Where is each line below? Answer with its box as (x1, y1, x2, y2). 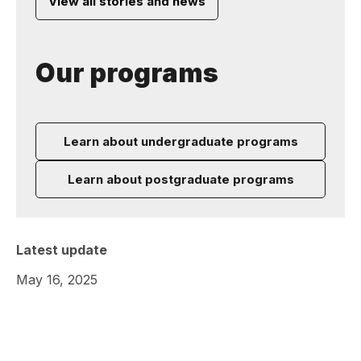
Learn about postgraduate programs (67, 171, 294, 187)
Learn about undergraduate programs (63, 133, 298, 149)
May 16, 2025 (16, 271, 98, 288)
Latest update (16, 241, 107, 258)
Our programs (35, 56, 218, 89)
